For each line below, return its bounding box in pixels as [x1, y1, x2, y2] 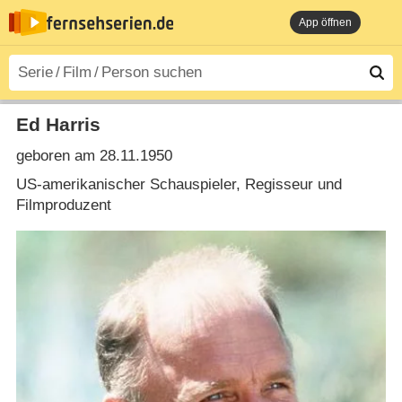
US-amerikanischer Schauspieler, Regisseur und [15, 175, 342, 193]
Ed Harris [15, 113, 100, 135]
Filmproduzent [15, 196, 111, 214]
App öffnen [299, 16, 352, 29]
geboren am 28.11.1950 [15, 147, 172, 165]
